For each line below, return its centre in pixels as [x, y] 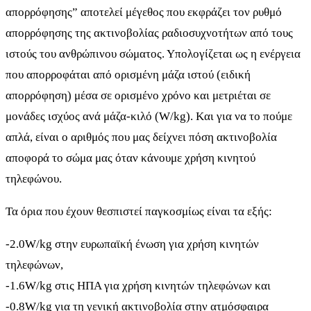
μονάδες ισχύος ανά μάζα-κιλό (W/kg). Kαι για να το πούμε [149, 117]
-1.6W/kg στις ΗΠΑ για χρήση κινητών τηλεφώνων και [138, 286]
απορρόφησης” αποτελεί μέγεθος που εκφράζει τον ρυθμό [144, 12]
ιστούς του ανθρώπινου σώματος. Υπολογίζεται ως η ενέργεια [153, 54]
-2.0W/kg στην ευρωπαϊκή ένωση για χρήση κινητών [132, 244]
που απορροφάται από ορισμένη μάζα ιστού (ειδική [128, 75]
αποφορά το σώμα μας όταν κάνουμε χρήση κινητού [131, 158]
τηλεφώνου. [34, 179]
